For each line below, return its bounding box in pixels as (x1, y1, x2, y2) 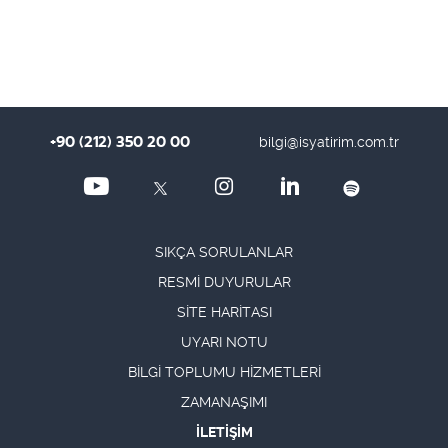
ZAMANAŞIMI (181, 394, 267, 410)
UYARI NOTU (180, 334, 268, 350)
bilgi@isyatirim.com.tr (258, 134, 399, 150)
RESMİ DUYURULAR (157, 274, 291, 290)
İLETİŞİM (195, 424, 253, 440)
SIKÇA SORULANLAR (155, 244, 293, 260)
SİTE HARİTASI (176, 304, 272, 320)
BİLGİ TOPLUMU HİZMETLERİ (127, 364, 321, 380)
